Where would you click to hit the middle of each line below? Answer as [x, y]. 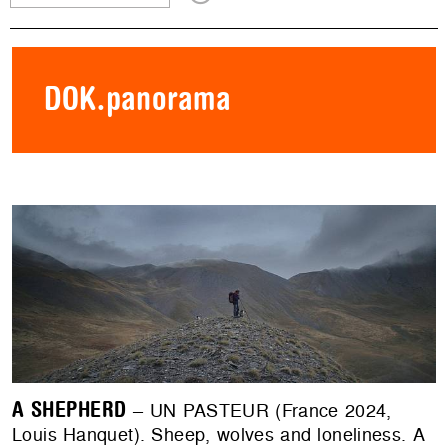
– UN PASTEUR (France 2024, [259, 411]
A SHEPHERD [69, 410]
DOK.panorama [137, 99]
